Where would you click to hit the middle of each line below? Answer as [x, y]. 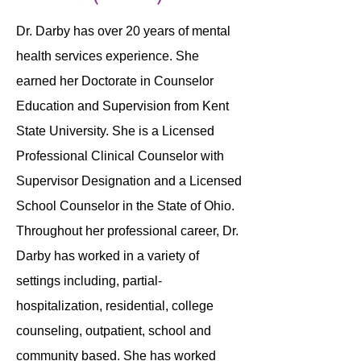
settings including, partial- [89, 281]
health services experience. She [108, 56]
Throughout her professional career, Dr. [127, 231]
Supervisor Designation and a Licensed [129, 181]
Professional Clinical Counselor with [120, 156]
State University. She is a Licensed [115, 131]
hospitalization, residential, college [115, 306]
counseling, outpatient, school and [114, 331]
